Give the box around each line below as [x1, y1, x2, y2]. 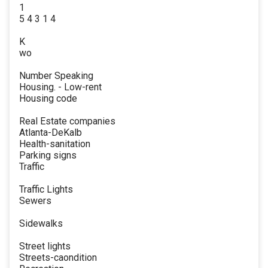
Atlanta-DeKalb [19, 127, 82, 139]
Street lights [19, 240, 71, 252]
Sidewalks [19, 218, 63, 230]
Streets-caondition [19, 252, 97, 264]
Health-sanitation [19, 138, 90, 150]
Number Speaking [19, 70, 93, 82]
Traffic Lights [19, 184, 73, 196]
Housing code [19, 93, 77, 105]
